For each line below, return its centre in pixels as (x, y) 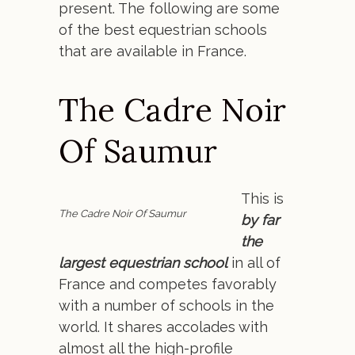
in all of (254, 263)
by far (260, 220)
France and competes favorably (168, 284)
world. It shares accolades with (163, 327)
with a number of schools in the (166, 305)
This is (262, 198)
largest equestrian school (143, 263)
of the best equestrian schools (163, 30)
